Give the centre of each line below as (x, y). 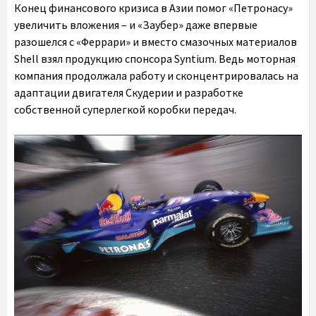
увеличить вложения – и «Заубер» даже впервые (136, 24)
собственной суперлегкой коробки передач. (125, 109)
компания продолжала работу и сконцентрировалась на (156, 75)
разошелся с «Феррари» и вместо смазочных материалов (156, 41)
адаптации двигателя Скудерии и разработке (129, 92)
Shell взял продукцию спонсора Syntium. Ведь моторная (155, 58)
